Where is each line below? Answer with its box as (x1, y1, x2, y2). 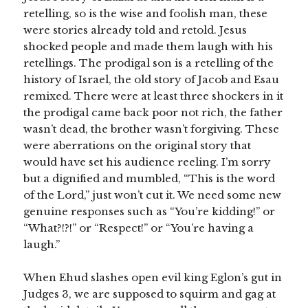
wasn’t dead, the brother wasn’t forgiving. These (23, 122, 280, 136)
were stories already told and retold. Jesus (23, 23, 247, 37)
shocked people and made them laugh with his (23, 40, 274, 54)
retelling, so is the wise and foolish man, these (23, 7, 268, 21)
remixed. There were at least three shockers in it (23, 89, 284, 103)
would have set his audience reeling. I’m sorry (23, 155, 272, 169)
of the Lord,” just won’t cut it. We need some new (23, 188, 282, 202)
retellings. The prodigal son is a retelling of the (23, 56, 274, 70)
